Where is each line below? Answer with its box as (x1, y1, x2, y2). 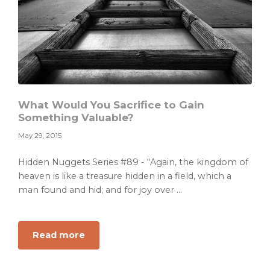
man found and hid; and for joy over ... (18, 184, 182, 196)
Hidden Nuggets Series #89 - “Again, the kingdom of (18, 157, 248, 168)
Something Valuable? (18, 111, 134, 124)
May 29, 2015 (18, 131, 61, 140)
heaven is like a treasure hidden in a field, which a (18, 171, 231, 182)
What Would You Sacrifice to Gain (18, 99, 204, 111)
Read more (33, 230, 85, 241)
